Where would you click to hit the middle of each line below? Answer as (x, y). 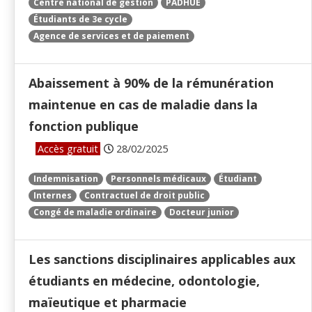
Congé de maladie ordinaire (95, 212)
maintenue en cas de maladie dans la (143, 105)
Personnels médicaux (158, 179)
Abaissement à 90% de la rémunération (151, 83)
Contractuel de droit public (145, 196)
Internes (53, 196)
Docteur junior (202, 212)
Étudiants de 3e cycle (80, 19)
